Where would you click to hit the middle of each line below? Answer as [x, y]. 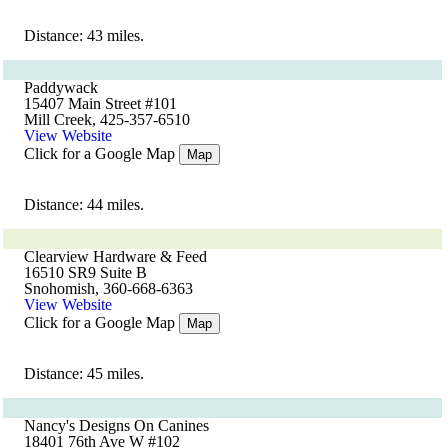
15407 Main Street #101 [100, 103]
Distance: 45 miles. [84, 373]
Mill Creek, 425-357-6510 [107, 119]
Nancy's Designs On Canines [116, 425]
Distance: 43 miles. [84, 35]
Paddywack [61, 87]
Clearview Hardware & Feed [115, 256]
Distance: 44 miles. [84, 204]
